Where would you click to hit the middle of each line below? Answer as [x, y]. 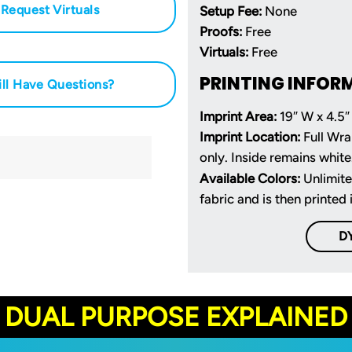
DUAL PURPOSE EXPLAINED [176, 316]
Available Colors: [251, 178]
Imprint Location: [250, 136]
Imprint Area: [238, 116]
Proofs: [221, 31]
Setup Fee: [231, 11]
